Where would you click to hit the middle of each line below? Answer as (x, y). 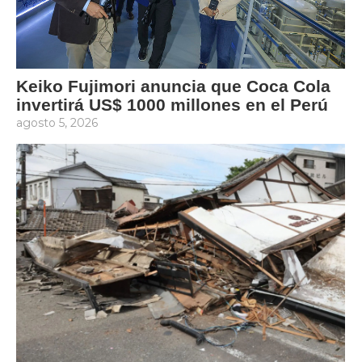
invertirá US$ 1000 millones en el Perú (172, 105)
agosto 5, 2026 (57, 123)
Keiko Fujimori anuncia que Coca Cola (173, 86)
